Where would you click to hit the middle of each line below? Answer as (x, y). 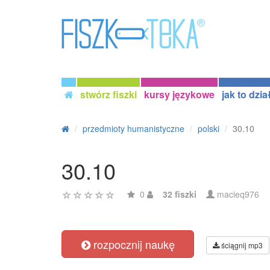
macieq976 (238, 194)
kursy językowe (179, 94)
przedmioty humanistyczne (133, 128)
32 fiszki (180, 194)
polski (209, 128)
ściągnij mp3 (241, 245)
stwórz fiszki (108, 94)
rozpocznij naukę (132, 244)
